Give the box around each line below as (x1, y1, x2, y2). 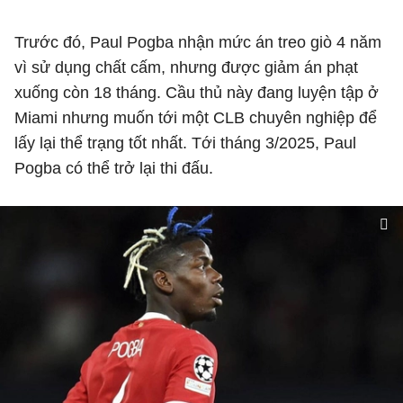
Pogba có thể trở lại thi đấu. (14, 159, 213, 177)
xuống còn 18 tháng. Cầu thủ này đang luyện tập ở (14, 84, 379, 102)
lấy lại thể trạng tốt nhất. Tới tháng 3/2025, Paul (14, 134, 356, 152)
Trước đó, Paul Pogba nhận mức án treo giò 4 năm (14, 33, 381, 51)
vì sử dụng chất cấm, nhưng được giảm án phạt (14, 58, 358, 76)
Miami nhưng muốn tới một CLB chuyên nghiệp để (14, 109, 377, 127)
